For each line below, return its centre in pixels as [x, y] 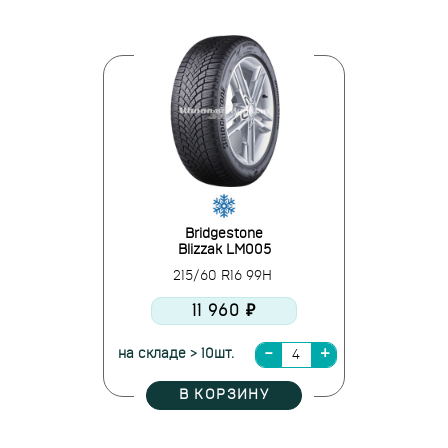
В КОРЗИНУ [224, 395]
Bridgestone [224, 234]
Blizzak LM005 [224, 250]
